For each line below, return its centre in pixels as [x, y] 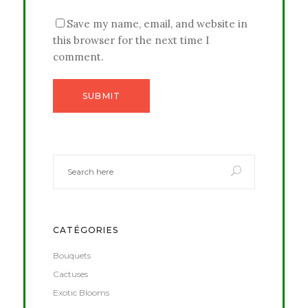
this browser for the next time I [131, 40]
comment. [78, 56]
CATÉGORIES [86, 230]
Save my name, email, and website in [157, 23]
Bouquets [72, 255]
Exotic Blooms [81, 292]
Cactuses [70, 274]
